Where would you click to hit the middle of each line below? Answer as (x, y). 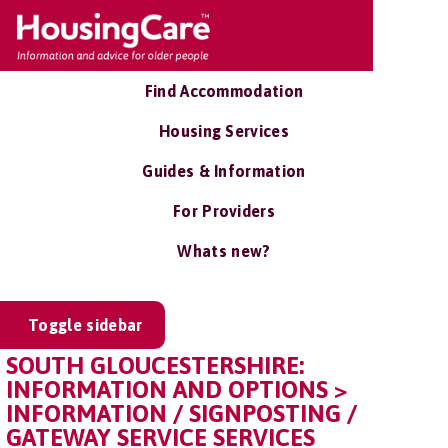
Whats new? (224, 251)
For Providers (224, 211)
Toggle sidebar (85, 325)
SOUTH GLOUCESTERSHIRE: (155, 365)
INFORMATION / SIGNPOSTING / (181, 413)
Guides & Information (224, 171)
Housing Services (224, 131)
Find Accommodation (224, 91)
